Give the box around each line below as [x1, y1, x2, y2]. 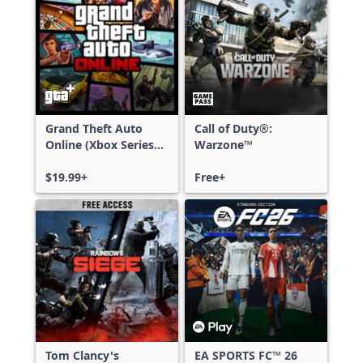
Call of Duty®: [194, 121, 272, 136]
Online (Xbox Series [45, 137, 154, 152]
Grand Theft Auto [45, 121, 143, 136]
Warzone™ [194, 137, 253, 152]
